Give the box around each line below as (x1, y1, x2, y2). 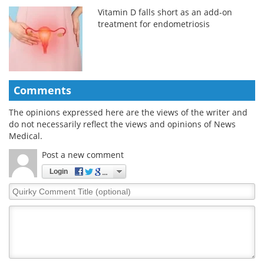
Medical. (9, 130, 42, 141)
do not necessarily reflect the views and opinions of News (9, 118, 236, 130)
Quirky (8, 182, 36, 194)
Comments (14, 82, 71, 97)
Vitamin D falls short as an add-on (98, 6, 233, 18)
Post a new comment (42, 148, 124, 160)
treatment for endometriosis (98, 18, 210, 29)
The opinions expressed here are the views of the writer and (9, 106, 247, 118)
